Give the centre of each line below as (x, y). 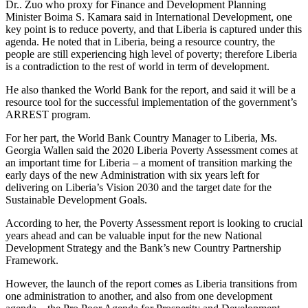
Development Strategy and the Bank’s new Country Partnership (143, 247)
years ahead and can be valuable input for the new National (134, 235)
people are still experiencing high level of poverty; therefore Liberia (151, 54)
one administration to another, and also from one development (139, 296)
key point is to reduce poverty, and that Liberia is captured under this (154, 29)
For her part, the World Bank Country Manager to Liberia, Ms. (141, 137)
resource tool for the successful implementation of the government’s (151, 102)
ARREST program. (48, 114)
